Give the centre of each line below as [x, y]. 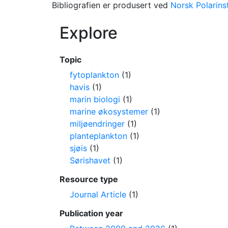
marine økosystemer [109, 111]
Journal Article [98, 194]
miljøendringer [97, 124]
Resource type [89, 179]
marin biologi [95, 99]
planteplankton [98, 136]
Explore [89, 33]
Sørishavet [90, 160]
